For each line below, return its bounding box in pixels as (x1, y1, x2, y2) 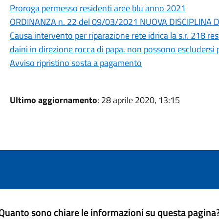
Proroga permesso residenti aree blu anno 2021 (9, 1, 186, 15)
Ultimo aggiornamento (9, 93, 97, 107)
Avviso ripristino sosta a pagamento (9, 56, 142, 69)
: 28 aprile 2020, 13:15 (97, 93, 180, 107)
